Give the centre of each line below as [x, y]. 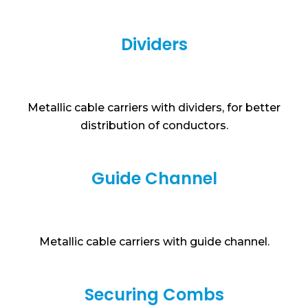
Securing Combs [154, 295]
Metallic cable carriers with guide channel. [154, 242]
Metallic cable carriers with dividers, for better [154, 108]
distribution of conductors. [154, 126]
